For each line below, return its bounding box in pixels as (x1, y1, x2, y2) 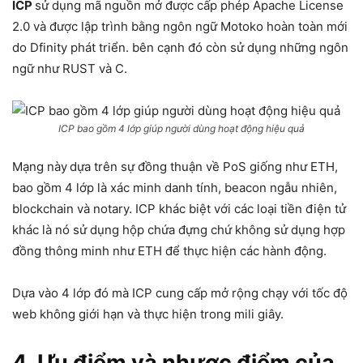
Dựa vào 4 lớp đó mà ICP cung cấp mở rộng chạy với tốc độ (12, 285, 348, 301)
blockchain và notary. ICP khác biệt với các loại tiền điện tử (12, 201, 346, 216)
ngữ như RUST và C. (12, 61, 127, 76)
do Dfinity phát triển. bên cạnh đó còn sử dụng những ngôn (12, 40, 348, 55)
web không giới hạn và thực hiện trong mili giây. (12, 306, 284, 322)
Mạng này (12, 159, 67, 174)
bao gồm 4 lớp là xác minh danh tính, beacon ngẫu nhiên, (12, 180, 337, 195)
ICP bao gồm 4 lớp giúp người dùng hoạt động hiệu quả (58, 122, 305, 135)
